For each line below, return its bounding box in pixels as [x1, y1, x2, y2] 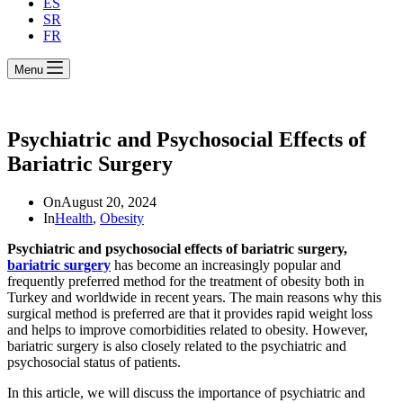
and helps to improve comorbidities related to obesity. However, [7, 321, 368, 337]
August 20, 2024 [61, 193, 157, 210]
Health [55, 210, 93, 226]
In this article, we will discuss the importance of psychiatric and [7, 384, 365, 400]
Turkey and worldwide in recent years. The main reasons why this [7, 289, 381, 305]
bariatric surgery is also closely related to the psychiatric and [7, 337, 346, 354]
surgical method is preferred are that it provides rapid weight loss [7, 305, 372, 321]
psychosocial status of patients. [7, 354, 184, 370]
